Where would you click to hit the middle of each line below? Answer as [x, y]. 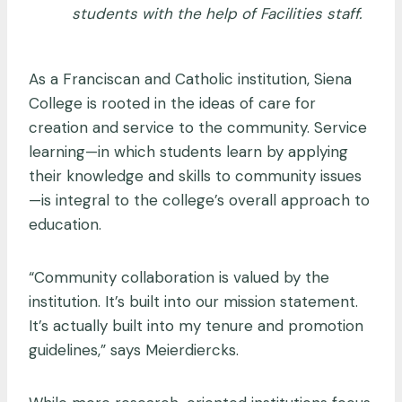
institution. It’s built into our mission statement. [193, 301]
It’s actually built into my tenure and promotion [196, 325]
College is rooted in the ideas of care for [172, 103]
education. [67, 224]
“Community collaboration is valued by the [179, 277]
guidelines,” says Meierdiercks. [136, 350]
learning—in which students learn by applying [188, 151]
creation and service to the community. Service [198, 127]
